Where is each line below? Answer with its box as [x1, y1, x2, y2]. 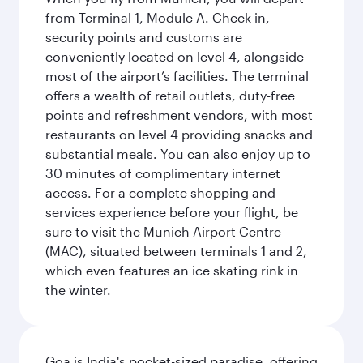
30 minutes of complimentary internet [45, 165, 280, 181]
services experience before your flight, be [45, 204, 298, 220]
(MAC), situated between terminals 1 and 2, [45, 243, 307, 258]
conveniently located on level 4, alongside [45, 49, 304, 64]
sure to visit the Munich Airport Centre [45, 224, 281, 239]
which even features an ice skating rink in [45, 263, 298, 278]
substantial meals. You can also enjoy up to [45, 146, 310, 161]
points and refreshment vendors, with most [45, 107, 313, 122]
